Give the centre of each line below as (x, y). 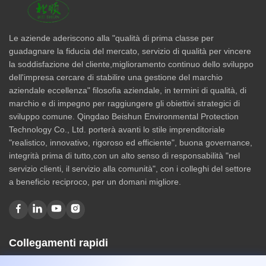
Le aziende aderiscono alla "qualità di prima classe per (111, 38)
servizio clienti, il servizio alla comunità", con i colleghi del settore (130, 168)
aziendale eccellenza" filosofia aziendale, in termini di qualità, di (128, 90)
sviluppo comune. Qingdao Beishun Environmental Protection (124, 116)
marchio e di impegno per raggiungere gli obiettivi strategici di (124, 103)
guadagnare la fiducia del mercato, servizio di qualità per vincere (130, 51)
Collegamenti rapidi (58, 243)
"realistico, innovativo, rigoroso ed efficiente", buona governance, (131, 142)
